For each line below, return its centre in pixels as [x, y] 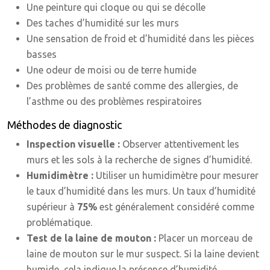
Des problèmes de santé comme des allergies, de [132, 86]
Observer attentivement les [181, 144]
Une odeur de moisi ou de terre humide [111, 70]
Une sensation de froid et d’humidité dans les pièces [140, 39]
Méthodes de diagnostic [64, 125]
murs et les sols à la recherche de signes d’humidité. [139, 160]
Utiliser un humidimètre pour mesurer [177, 175]
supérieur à [52, 207]
